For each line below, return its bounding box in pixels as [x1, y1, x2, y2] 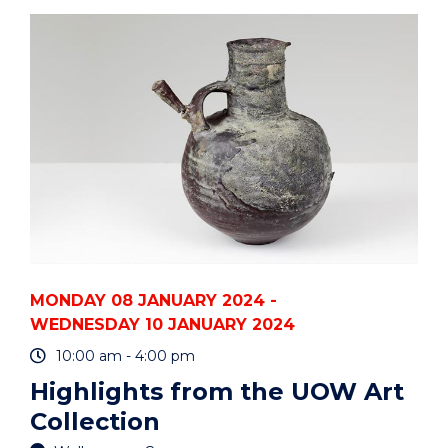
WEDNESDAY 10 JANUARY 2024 [30, 315, 295, 335]
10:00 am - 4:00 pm [56, 347, 195, 366]
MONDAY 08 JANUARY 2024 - [30, 291, 277, 311]
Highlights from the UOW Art [30, 377, 404, 407]
